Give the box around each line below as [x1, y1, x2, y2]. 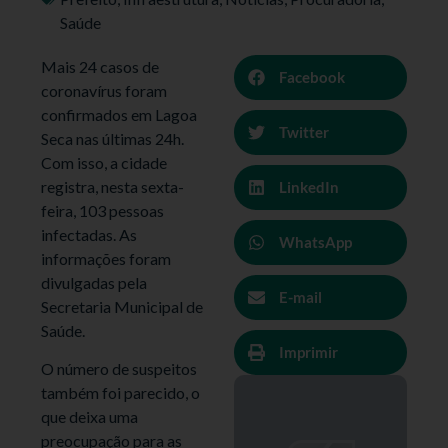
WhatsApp [279, 233, 352, 252]
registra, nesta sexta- [41, 176, 185, 196]
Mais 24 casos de [41, 56, 160, 76]
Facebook [279, 68, 345, 87]
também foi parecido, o [41, 383, 201, 403]
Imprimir [279, 343, 338, 362]
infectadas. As [41, 224, 138, 244]
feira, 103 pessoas [41, 200, 165, 220]
